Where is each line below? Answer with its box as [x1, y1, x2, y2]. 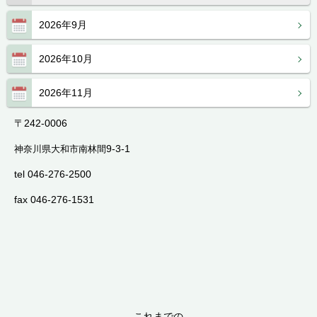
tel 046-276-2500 [14, 168, 101, 180]
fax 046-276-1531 [14, 194, 94, 205]
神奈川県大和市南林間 [14, 144, 106, 154]
